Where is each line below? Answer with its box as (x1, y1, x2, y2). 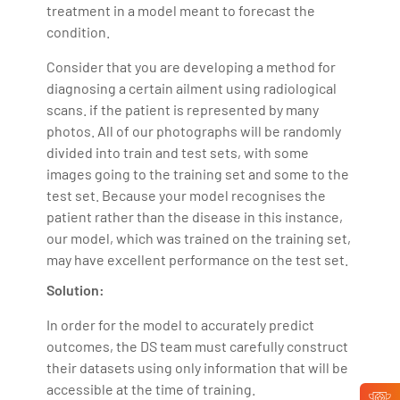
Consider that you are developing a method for (46, 57, 337, 75)
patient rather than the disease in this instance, (46, 207, 344, 225)
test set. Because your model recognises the (46, 186, 327, 204)
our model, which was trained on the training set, (46, 229, 352, 246)
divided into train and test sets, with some (46, 143, 310, 161)
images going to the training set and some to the (46, 164, 350, 182)
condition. (46, 22, 111, 40)
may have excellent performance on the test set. (46, 250, 349, 268)
